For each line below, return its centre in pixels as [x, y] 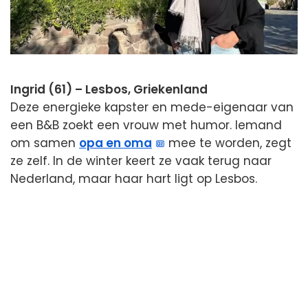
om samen [45, 143]
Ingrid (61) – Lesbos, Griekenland [109, 89]
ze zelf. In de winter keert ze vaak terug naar [141, 161]
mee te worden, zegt [229, 143]
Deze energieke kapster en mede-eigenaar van [152, 107]
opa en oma [115, 143]
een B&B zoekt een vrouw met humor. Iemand [146, 125]
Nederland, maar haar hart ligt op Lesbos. [134, 178]
